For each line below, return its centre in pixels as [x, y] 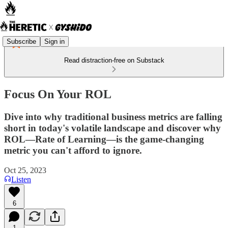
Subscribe [21, 41]
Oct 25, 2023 [25, 170]
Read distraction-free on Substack [114, 60]
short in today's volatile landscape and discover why [112, 128]
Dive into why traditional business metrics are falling [113, 117]
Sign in [54, 41]
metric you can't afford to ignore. [73, 150]
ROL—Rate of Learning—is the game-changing [104, 139]
